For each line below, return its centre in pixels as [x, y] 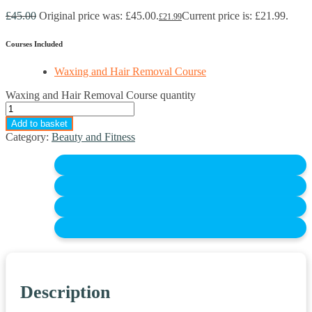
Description [65, 292]
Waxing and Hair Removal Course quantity [101, 95]
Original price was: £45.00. [99, 16]
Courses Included [34, 44]
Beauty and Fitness [93, 137]
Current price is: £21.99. [235, 16]
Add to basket [39, 124]
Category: [29, 137]
